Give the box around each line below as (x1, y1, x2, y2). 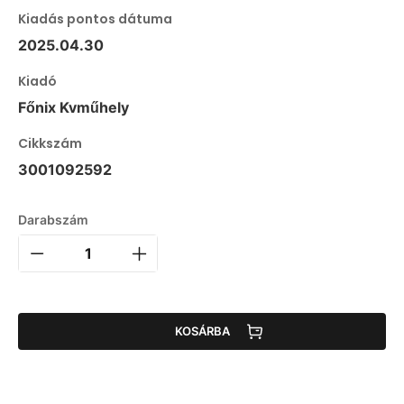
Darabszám (18, 211, 88, 227)
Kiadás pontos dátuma (18, 9, 172, 28)
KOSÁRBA (174, 324, 230, 339)
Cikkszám (18, 133, 82, 152)
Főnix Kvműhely (18, 97, 129, 116)
